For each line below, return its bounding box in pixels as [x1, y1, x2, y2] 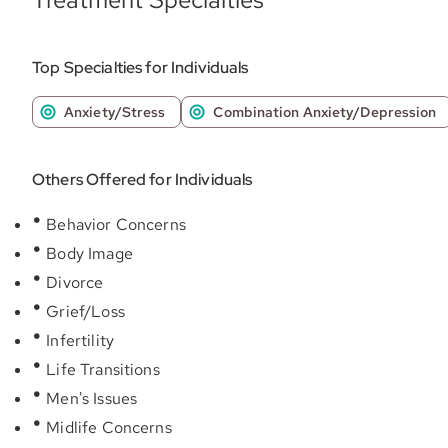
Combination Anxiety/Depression [213, 103, 437, 121]
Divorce [42, 272, 104, 293]
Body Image [42, 243, 133, 264]
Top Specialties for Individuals [32, 57, 249, 78]
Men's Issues [42, 388, 138, 409]
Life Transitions [42, 359, 160, 380]
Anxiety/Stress [64, 103, 166, 121]
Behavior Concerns [42, 214, 186, 235]
